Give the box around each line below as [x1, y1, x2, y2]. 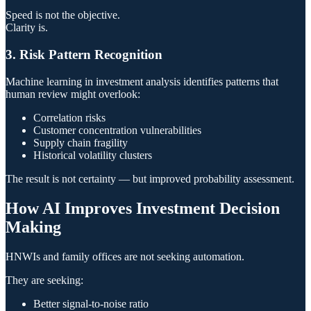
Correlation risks [33, 111, 106, 124]
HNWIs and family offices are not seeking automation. [6, 250, 244, 262]
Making [6, 217, 61, 236]
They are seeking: [6, 274, 83, 286]
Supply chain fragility [33, 136, 128, 149]
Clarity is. [6, 22, 48, 34]
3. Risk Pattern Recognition [6, 47, 162, 62]
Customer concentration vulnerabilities [33, 124, 201, 136]
